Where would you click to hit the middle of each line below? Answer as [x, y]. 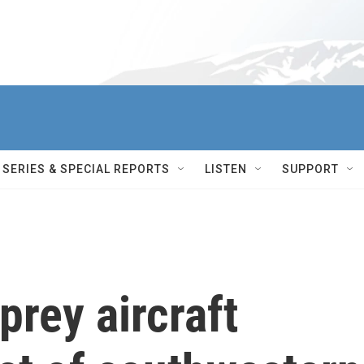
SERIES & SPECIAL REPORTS [86, 169]
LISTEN [226, 169]
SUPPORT [310, 169]
